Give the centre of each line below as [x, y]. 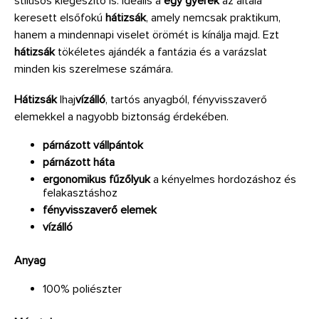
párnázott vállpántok [93, 145]
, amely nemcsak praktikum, [213, 17]
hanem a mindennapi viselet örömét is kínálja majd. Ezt [147, 35]
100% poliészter [82, 289]
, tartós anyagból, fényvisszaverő [186, 99]
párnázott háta [79, 162]
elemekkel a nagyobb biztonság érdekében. [121, 116]
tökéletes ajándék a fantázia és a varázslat [161, 52]
